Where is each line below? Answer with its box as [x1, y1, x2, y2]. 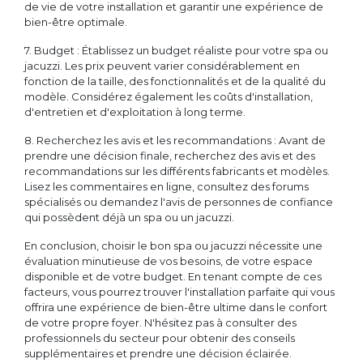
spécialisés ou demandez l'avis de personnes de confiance [24, 195, 333, 209]
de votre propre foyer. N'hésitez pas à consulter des [24, 316, 297, 330]
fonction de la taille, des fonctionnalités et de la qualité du [24, 75, 326, 88]
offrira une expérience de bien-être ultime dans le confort [24, 301, 327, 314]
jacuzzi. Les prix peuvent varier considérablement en [24, 59, 300, 73]
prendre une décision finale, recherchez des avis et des [24, 149, 315, 163]
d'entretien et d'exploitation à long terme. [24, 105, 246, 119]
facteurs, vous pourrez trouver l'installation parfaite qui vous [24, 285, 335, 299]
